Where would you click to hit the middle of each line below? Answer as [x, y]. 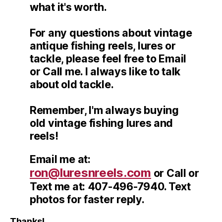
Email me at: [60, 159]
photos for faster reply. [87, 199]
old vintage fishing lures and [102, 123]
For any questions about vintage [111, 32]
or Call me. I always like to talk [105, 71]
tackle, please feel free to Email [108, 58]
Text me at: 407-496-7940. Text [110, 186]
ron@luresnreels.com [90, 172]
